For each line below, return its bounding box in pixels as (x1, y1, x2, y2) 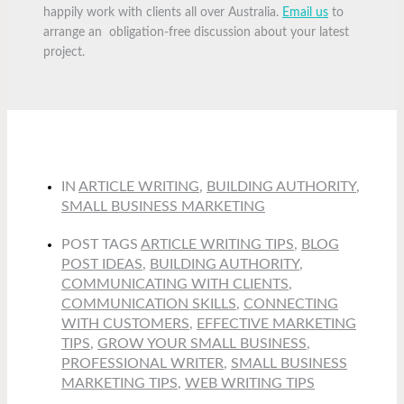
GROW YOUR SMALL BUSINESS (97, 335, 307, 351)
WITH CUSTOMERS (61, 316, 189, 331)
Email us (282, 5, 328, 19)
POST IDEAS (61, 256, 142, 271)
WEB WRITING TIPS (185, 375, 315, 390)
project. (43, 45, 85, 59)
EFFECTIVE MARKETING (197, 316, 356, 331)
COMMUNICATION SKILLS (61, 296, 236, 311)
